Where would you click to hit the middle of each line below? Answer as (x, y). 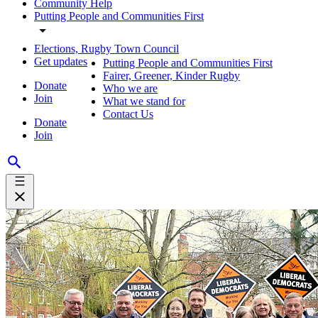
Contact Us (128, 114)
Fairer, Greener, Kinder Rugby (171, 76)
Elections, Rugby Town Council (106, 48)
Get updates (61, 61)
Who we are (130, 88)
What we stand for (144, 101)
